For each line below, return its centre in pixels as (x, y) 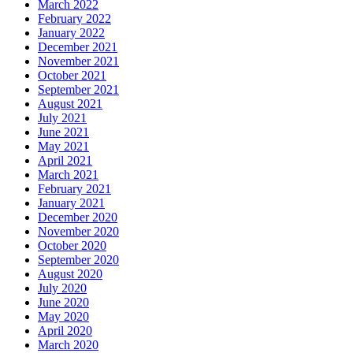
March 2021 (68, 175)
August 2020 (70, 274)
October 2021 (72, 76)
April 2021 (65, 161)
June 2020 (63, 303)
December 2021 (78, 47)
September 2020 (78, 260)
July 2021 (62, 118)
